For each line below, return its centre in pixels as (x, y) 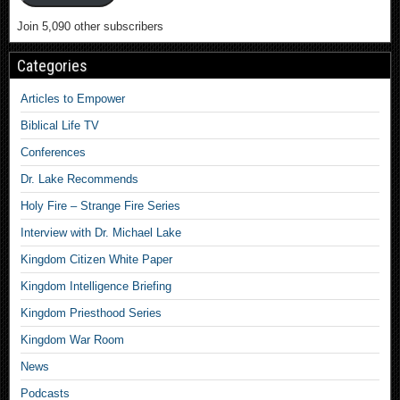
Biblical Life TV (60, 126)
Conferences (53, 153)
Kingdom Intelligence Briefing (96, 287)
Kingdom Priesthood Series (91, 313)
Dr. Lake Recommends (79, 179)
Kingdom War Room (72, 340)
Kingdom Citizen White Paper (96, 260)
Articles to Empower (73, 99)
